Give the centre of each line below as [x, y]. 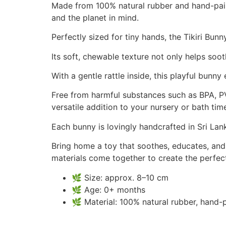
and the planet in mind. [95, 17]
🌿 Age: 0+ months [108, 189]
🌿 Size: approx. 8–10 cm [120, 177]
